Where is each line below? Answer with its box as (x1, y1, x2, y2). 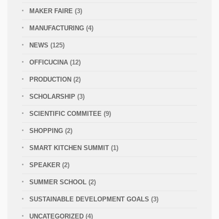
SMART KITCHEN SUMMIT (29, 144, 109, 152)
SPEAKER (29, 161, 60, 169)
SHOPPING (29, 127, 63, 135)
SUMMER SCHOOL (29, 178, 87, 186)
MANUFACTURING (29, 24, 84, 32)
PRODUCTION (29, 76, 71, 84)
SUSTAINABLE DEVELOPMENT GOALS (29, 196, 149, 203)
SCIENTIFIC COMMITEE (29, 110, 102, 118)
